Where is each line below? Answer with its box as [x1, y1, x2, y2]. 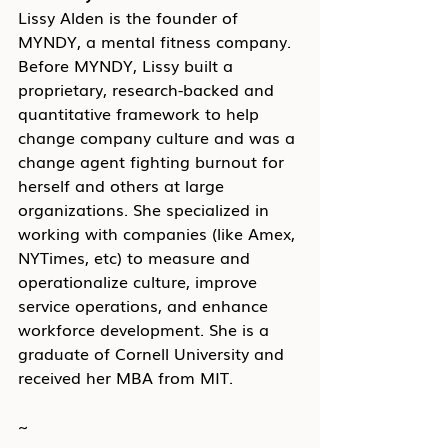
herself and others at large [18, 173, 229, 197]
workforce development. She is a [18, 317, 274, 341]
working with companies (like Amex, [18, 221, 300, 245]
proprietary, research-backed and [18, 77, 279, 101]
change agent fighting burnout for [18, 149, 289, 173]
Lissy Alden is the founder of [18, 5, 243, 29]
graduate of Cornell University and [18, 341, 289, 365]
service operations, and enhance [18, 293, 273, 317]
